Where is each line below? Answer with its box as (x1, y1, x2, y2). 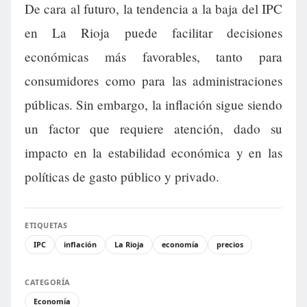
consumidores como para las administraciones (25, 72, 282, 90)
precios (217, 239, 243, 250)
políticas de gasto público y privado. (25, 168, 219, 186)
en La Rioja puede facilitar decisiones (25, 24, 282, 42)
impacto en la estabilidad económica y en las (25, 144, 282, 162)
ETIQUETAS (25, 220, 68, 231)
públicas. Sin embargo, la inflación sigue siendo (25, 96, 282, 114)
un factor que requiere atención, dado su (25, 120, 282, 138)
